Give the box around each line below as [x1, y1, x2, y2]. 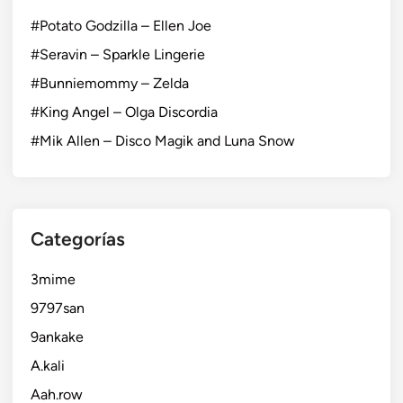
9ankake [31, 328, 84, 346]
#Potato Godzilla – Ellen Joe [31, 17, 211, 35]
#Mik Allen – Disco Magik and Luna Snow [31, 132, 295, 150]
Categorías [31, 228, 125, 251]
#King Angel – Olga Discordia [31, 103, 218, 121]
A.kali [31, 357, 65, 375]
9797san [31, 300, 85, 318]
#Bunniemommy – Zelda [31, 75, 189, 93]
